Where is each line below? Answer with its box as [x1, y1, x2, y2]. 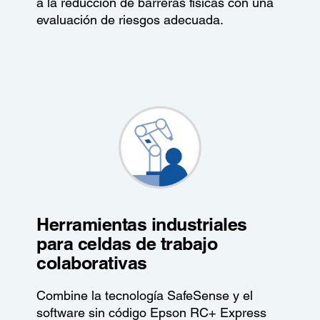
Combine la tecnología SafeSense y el [36, 287, 254, 303]
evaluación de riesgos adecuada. [36, 12, 224, 27]
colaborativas [36, 251, 147, 274]
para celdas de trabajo [36, 232, 218, 254]
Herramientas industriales [36, 213, 247, 235]
